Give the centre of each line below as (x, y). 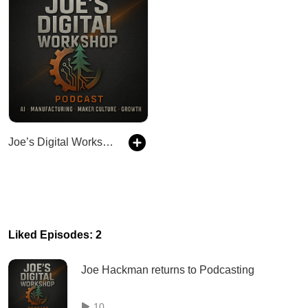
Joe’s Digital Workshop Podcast (108, 142)
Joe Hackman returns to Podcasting (168, 270)
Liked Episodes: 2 (55, 235)
